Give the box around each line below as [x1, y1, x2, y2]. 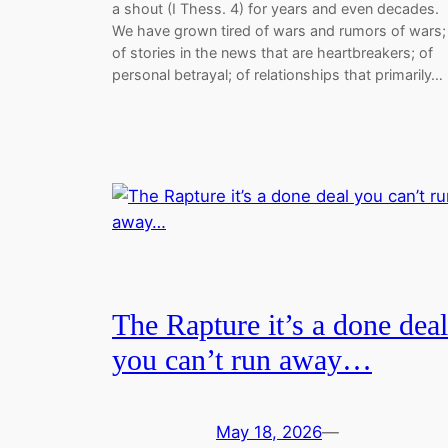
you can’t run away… [112, 343, 372, 376]
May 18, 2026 [216, 421, 322, 442]
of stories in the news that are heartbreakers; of [112, 44, 433, 62]
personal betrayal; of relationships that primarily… [112, 66, 443, 84]
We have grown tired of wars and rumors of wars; [112, 22, 446, 40]
